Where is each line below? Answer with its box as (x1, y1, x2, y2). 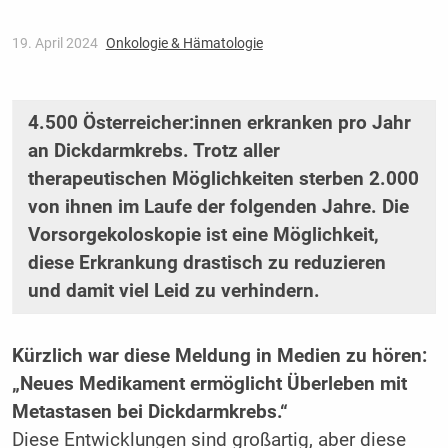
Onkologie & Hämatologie (105, 35, 263, 52)
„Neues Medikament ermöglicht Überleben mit (11, 373, 407, 396)
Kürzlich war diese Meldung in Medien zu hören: (11, 345, 427, 368)
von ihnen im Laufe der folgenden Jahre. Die (27, 195, 409, 218)
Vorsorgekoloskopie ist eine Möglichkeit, (27, 223, 379, 246)
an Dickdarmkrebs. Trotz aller (27, 139, 280, 162)
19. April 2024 (11, 35, 101, 52)
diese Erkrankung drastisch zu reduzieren (27, 251, 386, 274)
